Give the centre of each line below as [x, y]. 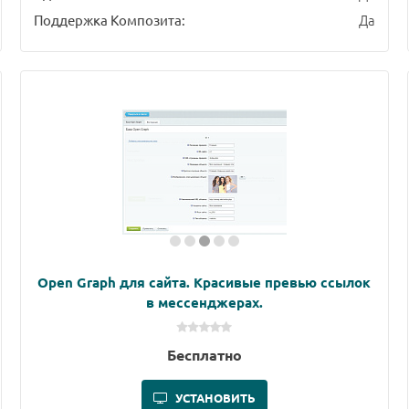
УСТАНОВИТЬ [215, 398]
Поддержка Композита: [109, 20]
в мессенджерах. [204, 303]
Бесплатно [204, 355]
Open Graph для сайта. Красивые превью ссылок [204, 283]
